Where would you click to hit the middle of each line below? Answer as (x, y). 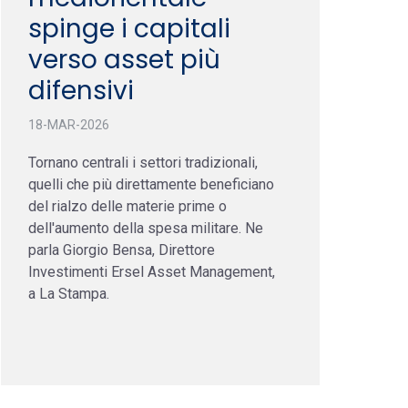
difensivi (81, 90)
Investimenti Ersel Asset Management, (152, 271)
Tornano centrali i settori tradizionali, (143, 162)
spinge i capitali (129, 28)
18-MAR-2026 (69, 124)
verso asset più (124, 59)
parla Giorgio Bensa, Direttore (122, 250)
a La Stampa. (69, 293)
